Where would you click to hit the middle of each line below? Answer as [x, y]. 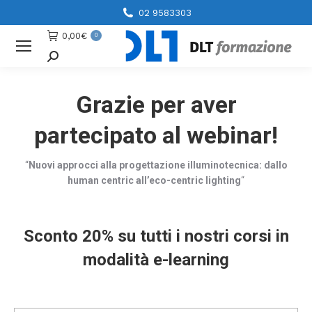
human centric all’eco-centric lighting [154, 180]
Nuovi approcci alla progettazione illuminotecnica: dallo [158, 165]
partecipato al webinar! [156, 135]
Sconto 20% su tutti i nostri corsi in [156, 236]
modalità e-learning [156, 260]
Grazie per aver [156, 104]
